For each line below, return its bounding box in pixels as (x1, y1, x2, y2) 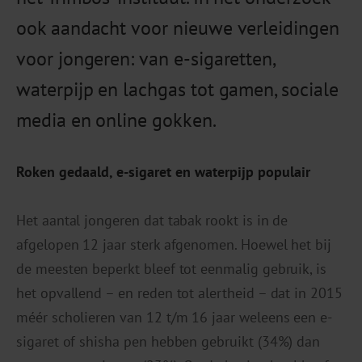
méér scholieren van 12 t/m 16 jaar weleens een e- (16, 308, 333, 327)
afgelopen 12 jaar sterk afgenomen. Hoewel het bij (16, 235, 332, 255)
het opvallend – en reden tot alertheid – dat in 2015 (16, 284, 343, 303)
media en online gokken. (16, 107, 217, 133)
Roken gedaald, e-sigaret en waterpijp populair (16, 162, 310, 182)
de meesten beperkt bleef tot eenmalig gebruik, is (16, 259, 327, 279)
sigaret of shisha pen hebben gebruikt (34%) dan (16, 332, 321, 351)
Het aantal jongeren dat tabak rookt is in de (16, 211, 288, 230)
